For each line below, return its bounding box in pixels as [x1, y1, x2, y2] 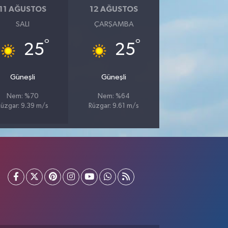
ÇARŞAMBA [94, 20, 134, 28]
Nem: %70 [7, 93, 39, 100]
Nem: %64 [98, 93, 130, 100]
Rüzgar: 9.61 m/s [89, 102, 139, 109]
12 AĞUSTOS [90, 5, 138, 14]
